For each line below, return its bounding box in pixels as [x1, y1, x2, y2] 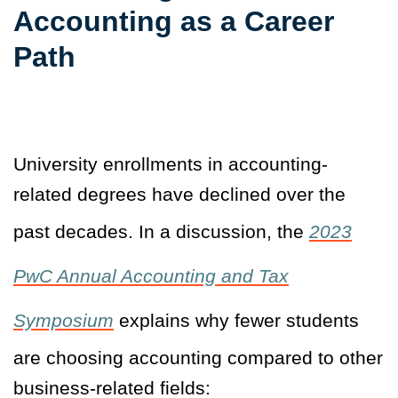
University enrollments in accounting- [13, 154, 328, 175]
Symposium [13, 310, 114, 331]
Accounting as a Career [13, 5, 334, 38]
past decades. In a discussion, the [13, 221, 309, 243]
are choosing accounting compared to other [13, 347, 383, 369]
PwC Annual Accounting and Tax [13, 266, 289, 287]
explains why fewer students [114, 310, 359, 331]
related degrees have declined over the [13, 184, 346, 205]
